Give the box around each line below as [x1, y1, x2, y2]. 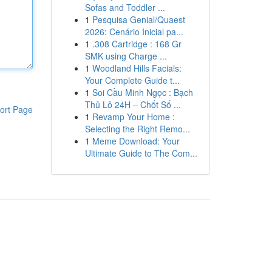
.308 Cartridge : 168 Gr [92, 38, 182, 50]
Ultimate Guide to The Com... [84, 147, 197, 159]
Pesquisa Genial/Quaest [92, 13, 185, 25]
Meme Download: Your [92, 135, 180, 147]
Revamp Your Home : [92, 110, 175, 123]
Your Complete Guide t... [84, 74, 180, 86]
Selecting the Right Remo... [84, 123, 190, 135]
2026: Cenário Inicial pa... [84, 25, 183, 38]
